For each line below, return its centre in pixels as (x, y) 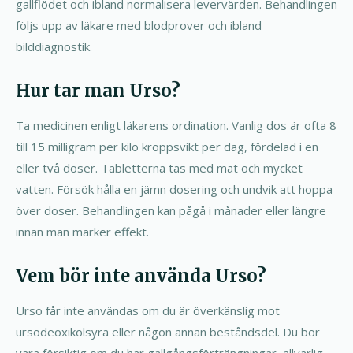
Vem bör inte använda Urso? (141, 275)
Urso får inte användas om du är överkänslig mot (148, 310)
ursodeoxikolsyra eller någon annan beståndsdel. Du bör (168, 331)
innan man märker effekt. (82, 231)
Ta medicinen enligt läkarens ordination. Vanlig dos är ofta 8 (176, 125)
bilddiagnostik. (54, 46)
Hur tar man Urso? (98, 90)
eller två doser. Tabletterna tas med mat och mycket (159, 167)
